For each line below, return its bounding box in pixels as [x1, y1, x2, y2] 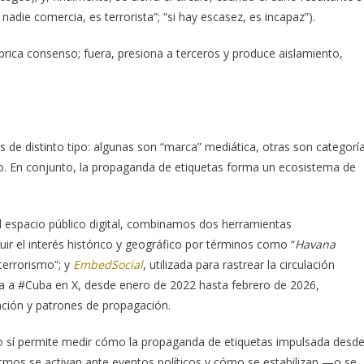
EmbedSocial [73, 256, 143, 272]
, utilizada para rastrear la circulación [143, 256, 335, 272]
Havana [295, 236, 336, 252]
